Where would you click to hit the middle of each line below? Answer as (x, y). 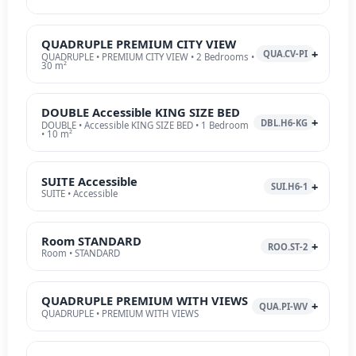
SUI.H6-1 (290, 187)
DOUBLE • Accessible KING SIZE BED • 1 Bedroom (145, 125)
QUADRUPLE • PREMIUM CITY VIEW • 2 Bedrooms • (147, 56)
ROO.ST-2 (288, 246)
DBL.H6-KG (284, 122)
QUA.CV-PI (286, 54)
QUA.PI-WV (284, 306)
